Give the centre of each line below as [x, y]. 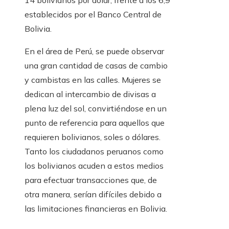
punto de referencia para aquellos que [95, 123]
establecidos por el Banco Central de [93, 15]
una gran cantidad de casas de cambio [96, 66]
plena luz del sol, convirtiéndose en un [96, 109]
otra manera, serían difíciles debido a [93, 194]
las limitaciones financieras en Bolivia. [96, 209]
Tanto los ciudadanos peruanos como [94, 152]
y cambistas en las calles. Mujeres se [93, 80]
